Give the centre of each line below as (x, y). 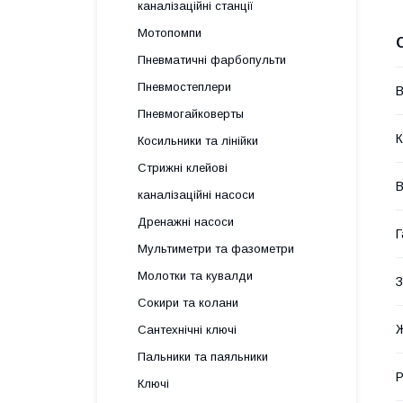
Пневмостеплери (184, 87)
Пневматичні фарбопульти (212, 60)
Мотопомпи (170, 33)
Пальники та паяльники (203, 357)
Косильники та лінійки (198, 141)
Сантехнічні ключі (187, 330)
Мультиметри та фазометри (216, 249)
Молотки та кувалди (195, 276)
